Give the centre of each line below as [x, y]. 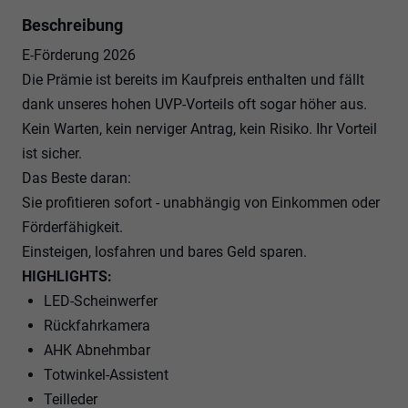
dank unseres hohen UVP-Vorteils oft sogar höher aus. [194, 104]
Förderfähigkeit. [72, 227]
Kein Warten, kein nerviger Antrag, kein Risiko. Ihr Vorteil [199, 128]
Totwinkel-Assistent [106, 374]
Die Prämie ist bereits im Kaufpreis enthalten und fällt [193, 79]
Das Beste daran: [76, 178]
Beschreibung [72, 25]
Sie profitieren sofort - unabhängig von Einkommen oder [201, 202]
